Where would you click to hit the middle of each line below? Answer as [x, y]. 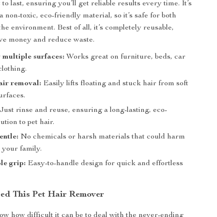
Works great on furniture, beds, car [125, 57]
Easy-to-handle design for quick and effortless [105, 164]
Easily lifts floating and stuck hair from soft [115, 84]
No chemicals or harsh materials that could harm [102, 137]
